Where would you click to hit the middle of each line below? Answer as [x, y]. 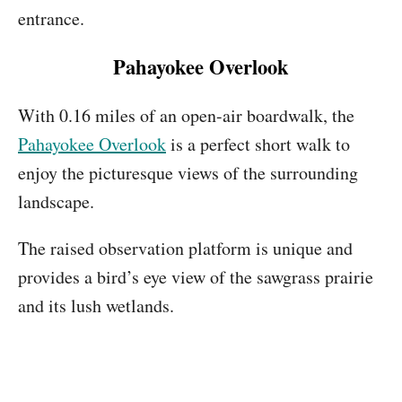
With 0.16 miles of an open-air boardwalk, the [186, 115]
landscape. [56, 201]
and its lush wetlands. [96, 306]
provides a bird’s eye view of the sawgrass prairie [196, 277]
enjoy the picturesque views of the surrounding [188, 173]
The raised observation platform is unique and [185, 248]
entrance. [51, 18]
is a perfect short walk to [258, 144]
